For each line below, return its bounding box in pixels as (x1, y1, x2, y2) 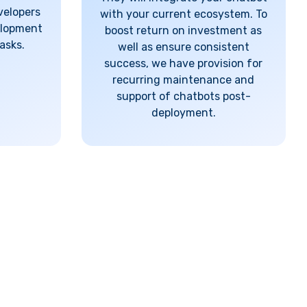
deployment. (151, 106, 216, 119)
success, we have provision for (104, 57, 263, 70)
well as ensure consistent (117, 40, 249, 53)
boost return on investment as (105, 24, 262, 37)
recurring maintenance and (112, 73, 255, 86)
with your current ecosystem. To (99, 8, 267, 21)
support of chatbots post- (116, 90, 251, 103)
